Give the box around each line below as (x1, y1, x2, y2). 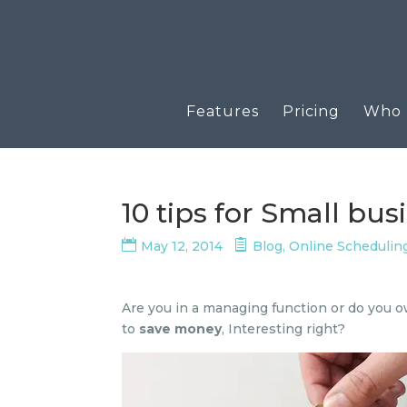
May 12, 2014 (141, 238, 223, 254)
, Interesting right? (222, 321, 346, 337)
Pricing (283, 103, 340, 120)
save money (135, 321, 223, 337)
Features (186, 103, 259, 120)
